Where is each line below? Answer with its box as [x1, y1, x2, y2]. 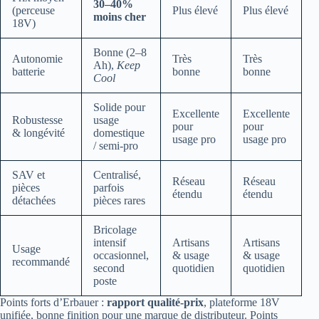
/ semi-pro [93, 139, 138, 152]
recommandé [12, 255, 70, 268]
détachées [12, 194, 56, 206]
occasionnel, [93, 249, 149, 261]
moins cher [93, 10, 146, 23]
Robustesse [12, 113, 63, 126]
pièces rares [93, 194, 145, 206]
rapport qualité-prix [107, 296, 204, 308]
